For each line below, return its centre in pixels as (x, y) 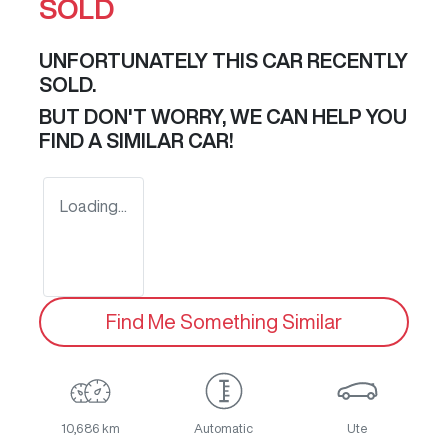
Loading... (93, 206)
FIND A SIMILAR (113, 141)
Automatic (224, 429)
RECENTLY (355, 61)
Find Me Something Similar (224, 322)
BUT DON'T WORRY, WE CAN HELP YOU (223, 117)
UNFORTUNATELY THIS (150, 61)
